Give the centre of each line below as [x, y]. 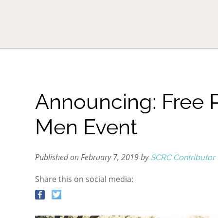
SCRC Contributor [183, 157]
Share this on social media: [84, 179]
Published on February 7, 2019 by [93, 157]
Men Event [86, 127]
